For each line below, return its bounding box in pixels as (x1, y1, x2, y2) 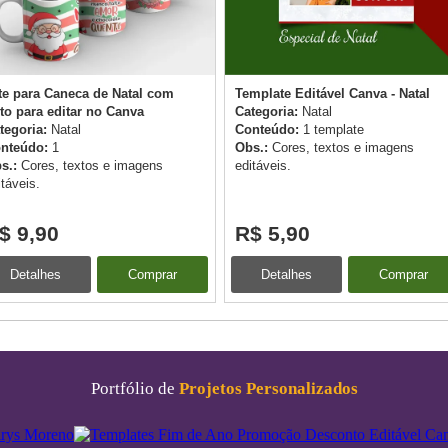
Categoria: (235, 103, 302, 119)
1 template (303, 121, 364, 137)
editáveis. (235, 157, 291, 173)
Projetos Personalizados (178, 377, 358, 398)
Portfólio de (90, 377, 179, 398)
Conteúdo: (235, 121, 303, 137)
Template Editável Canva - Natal (235, 85, 430, 101)
